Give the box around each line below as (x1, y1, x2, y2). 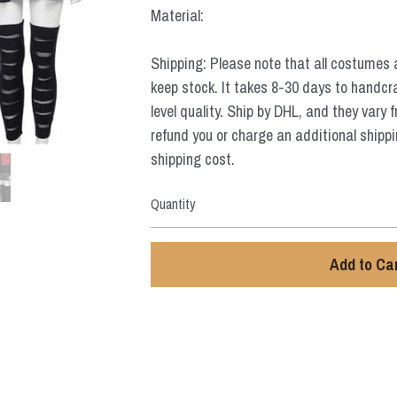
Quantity (151, 193, 197, 214)
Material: (151, 4, 205, 27)
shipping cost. (151, 148, 236, 170)
